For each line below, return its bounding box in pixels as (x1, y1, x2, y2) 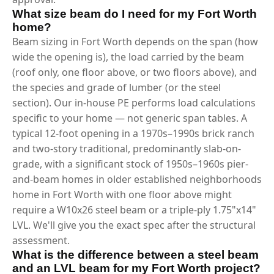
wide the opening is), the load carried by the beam (12, 50, 244, 64)
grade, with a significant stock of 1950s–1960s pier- (12, 157, 248, 171)
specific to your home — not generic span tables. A (12, 111, 247, 125)
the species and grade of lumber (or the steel (12, 80, 221, 94)
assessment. (12, 233, 70, 247)
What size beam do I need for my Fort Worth (12, 7, 257, 20)
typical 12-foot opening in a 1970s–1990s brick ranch (12, 126, 254, 140)
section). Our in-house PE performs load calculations (12, 95, 256, 109)
